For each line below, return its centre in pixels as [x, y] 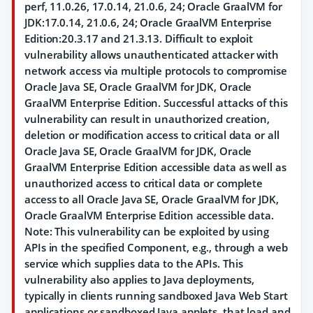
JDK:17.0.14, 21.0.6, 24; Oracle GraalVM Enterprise [148, 22]
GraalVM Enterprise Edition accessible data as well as [155, 167]
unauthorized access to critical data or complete [144, 183]
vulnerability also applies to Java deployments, [140, 279]
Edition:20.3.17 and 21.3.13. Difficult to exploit [139, 38]
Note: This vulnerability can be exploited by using [147, 231]
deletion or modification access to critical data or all [152, 135]
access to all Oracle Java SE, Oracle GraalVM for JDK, [152, 199]
